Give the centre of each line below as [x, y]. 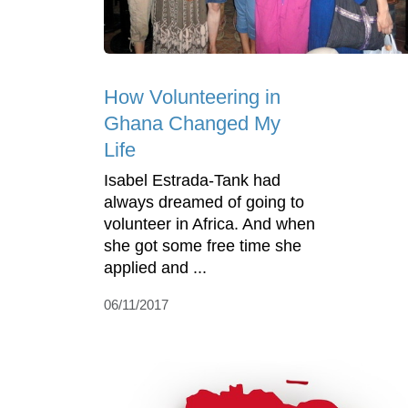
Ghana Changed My [192, 124]
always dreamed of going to [204, 203]
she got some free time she [203, 246]
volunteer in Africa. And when [209, 224]
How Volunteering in [192, 97]
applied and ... [155, 268]
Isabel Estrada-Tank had [192, 181]
